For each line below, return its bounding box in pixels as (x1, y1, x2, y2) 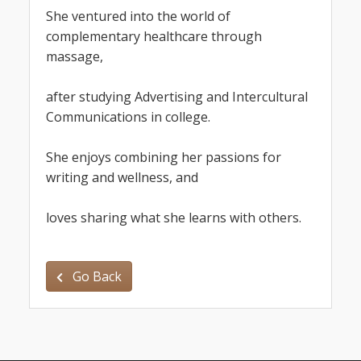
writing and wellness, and (46, 168, 198, 187)
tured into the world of (93, 7, 230, 26)
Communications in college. (46, 108, 210, 127)
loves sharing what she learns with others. (46, 209, 301, 227)
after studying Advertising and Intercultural (46, 88, 308, 106)
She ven (46, 7, 93, 26)
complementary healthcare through (46, 27, 262, 46)
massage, (46, 48, 103, 66)
